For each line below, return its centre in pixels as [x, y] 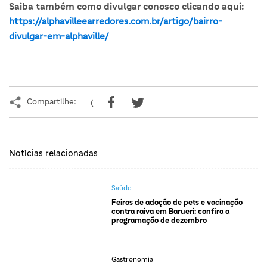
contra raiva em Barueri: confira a [170, 212]
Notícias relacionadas [53, 153]
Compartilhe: [52, 102]
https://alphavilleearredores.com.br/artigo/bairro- [116, 21]
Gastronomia [132, 260]
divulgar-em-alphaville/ [59, 35]
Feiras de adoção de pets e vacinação [177, 203]
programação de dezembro [159, 221]
